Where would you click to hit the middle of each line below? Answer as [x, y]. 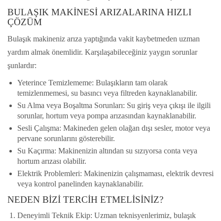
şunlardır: [22, 65]
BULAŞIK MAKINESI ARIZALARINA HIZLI [99, 12]
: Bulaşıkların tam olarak [130, 83]
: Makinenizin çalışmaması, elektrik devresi [147, 174]
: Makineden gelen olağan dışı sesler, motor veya [135, 128]
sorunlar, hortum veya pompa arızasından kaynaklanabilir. [107, 116]
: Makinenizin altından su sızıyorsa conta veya [126, 151]
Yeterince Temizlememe [55, 83]
